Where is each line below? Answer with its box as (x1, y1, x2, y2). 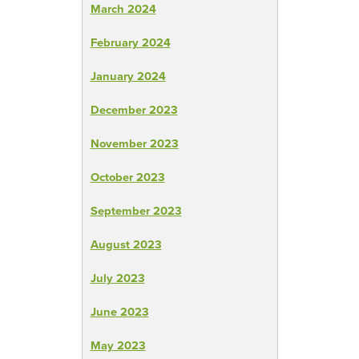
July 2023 (90, 268, 145, 286)
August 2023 (90, 235, 162, 252)
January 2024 (90, 67, 166, 84)
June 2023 (90, 302, 149, 320)
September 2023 (90, 201, 182, 219)
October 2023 (90, 167, 165, 185)
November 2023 (90, 134, 179, 151)
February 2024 (90, 33, 171, 50)
